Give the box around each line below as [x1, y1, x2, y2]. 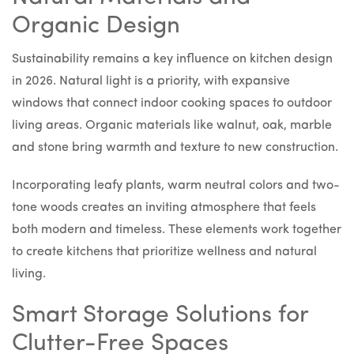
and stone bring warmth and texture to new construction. [12, 141, 338, 155]
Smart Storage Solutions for [12, 303, 308, 328]
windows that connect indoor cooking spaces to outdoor [12, 97, 332, 111]
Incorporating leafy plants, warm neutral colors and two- [12, 179, 340, 193]
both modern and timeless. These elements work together [12, 224, 341, 237]
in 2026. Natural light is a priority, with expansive [12, 75, 290, 88]
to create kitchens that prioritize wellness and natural [12, 246, 317, 259]
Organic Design [12, 14, 180, 39]
